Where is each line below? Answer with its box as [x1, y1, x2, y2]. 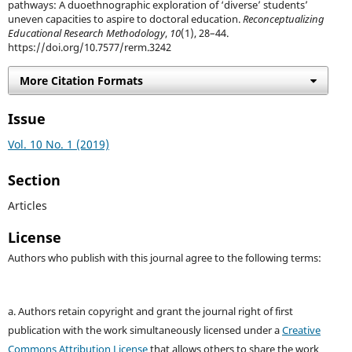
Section [7, 170, 60, 190]
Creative [281, 324, 321, 338]
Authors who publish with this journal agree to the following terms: [7, 251, 321, 266]
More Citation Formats [19, 73, 143, 89]
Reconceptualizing [242, 13, 324, 27]
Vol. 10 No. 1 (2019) [7, 137, 109, 152]
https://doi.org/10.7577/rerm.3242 [7, 41, 171, 55]
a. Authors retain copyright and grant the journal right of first [7, 305, 293, 319]
